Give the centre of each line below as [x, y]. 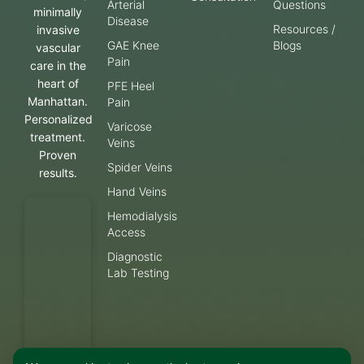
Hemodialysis [142, 216]
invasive [58, 30]
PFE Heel [131, 86]
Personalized [58, 119]
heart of [58, 84]
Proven [58, 155]
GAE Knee [133, 45]
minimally [58, 12]
